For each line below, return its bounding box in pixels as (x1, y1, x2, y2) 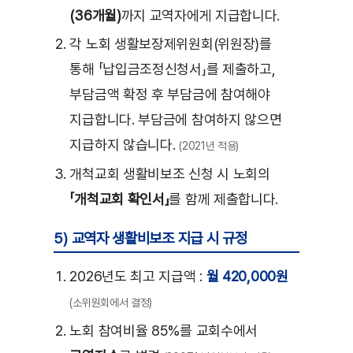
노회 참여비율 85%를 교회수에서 (69, 322, 258, 340)
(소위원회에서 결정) (69, 296, 153, 310)
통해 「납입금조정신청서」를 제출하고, (69, 61, 276, 78)
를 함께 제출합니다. (169, 191, 279, 208)
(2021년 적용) (179, 139, 240, 153)
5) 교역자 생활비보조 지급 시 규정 (54, 229, 247, 248)
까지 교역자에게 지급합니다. (121, 7, 281, 24)
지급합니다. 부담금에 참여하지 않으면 (69, 111, 282, 128)
